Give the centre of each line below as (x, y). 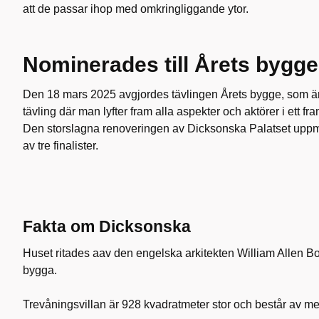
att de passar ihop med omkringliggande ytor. (136, 9)
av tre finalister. (62, 145)
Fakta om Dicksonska (107, 226)
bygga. (40, 270)
